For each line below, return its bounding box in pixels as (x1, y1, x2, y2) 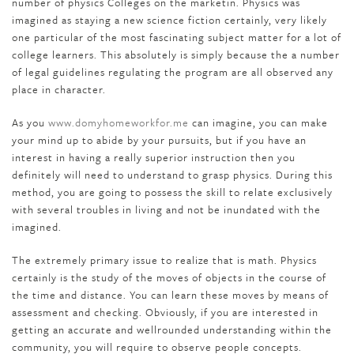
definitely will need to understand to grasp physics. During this (12, 167, 333, 183)
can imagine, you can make (189, 115, 328, 130)
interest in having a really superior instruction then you (12, 149, 296, 165)
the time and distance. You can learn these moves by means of (12, 287, 329, 303)
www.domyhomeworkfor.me (48, 115, 189, 130)
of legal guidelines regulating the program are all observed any (12, 64, 333, 80)
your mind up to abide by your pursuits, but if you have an (12, 132, 307, 148)
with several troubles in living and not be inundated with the (12, 201, 321, 217)
